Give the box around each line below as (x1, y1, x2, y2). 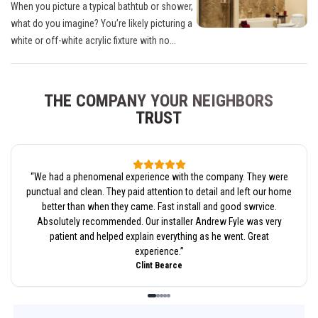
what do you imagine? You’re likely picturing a (11, 17, 192, 29)
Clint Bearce (136, 260, 182, 270)
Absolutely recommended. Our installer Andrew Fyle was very (36, 215, 282, 227)
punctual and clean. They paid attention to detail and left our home (26, 185, 292, 197)
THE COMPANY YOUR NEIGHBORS (44, 90, 274, 111)
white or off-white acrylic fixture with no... (11, 34, 176, 46)
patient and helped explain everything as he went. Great (49, 230, 269, 242)
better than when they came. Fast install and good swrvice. (41, 200, 277, 212)
